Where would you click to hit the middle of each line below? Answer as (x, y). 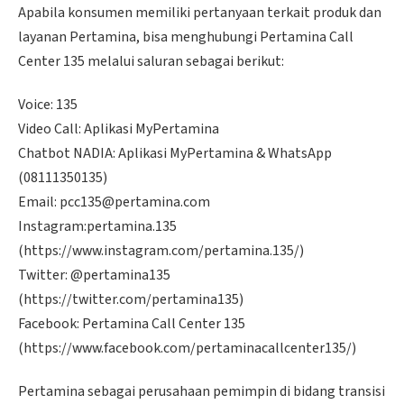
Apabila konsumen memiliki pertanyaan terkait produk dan (200, 13)
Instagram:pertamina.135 (97, 227)
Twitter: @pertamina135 (94, 275)
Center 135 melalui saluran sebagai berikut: (151, 62)
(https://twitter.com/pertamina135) (131, 300)
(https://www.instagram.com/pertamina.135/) (161, 251)
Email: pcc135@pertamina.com (114, 202)
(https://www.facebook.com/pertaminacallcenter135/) (187, 349)
